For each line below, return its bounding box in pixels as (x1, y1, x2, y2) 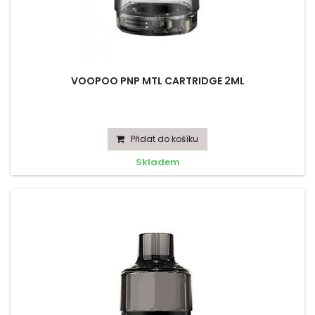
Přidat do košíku (131, 133, 198, 145)
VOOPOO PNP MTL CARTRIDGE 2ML (70, 74, 245, 88)
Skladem (135, 155, 180, 169)
